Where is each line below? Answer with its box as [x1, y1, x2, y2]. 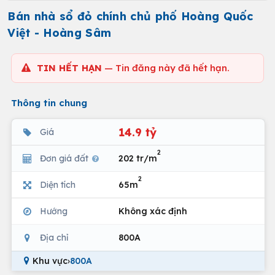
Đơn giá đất [40, 152, 91, 164]
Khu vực [33, 255, 68, 266]
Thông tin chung [11, 97, 87, 109]
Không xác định [118, 205, 187, 217]
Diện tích [40, 179, 76, 190]
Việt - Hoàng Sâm [7, 26, 112, 40]
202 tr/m [118, 152, 157, 164]
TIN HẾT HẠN [37, 62, 102, 74]
